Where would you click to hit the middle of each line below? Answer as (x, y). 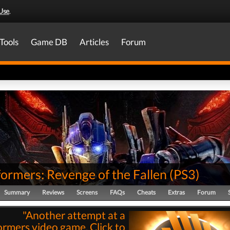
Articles (94, 42)
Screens (87, 192)
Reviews (53, 192)
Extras (176, 192)
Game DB (49, 42)
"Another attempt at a (74, 215)
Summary (17, 192)
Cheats (146, 192)
